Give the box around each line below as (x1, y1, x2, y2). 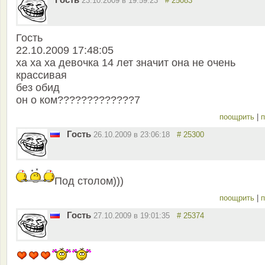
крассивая (16, 69, 67, 82)
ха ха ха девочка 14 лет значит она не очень (16, 57, 235, 69)
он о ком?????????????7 (16, 94, 140, 106)
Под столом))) (54, 175, 124, 188)
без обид (16, 82, 60, 94)
